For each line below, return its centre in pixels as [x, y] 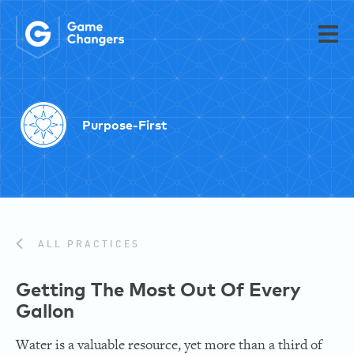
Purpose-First [124, 125]
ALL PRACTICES [87, 245]
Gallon [45, 312]
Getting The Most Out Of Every [158, 291]
